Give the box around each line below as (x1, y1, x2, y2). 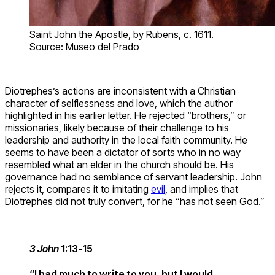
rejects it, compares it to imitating (5, 182, 151, 195)
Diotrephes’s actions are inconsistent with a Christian (5, 84, 236, 97)
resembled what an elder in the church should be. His (5, 158, 234, 171)
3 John (29, 242, 61, 255)
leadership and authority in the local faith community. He (5, 133, 247, 146)
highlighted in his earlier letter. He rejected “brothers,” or (5, 109, 246, 122)
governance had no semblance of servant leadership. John (5, 170, 262, 183)
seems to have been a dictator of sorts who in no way (5, 145, 241, 158)
